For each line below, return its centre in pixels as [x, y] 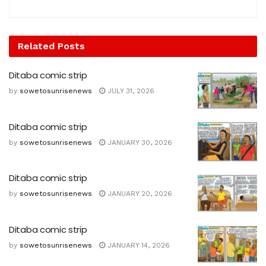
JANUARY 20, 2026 [139, 194]
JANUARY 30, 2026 [139, 142]
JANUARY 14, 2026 [137, 245]
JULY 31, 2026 [130, 91]
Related [36, 46]
